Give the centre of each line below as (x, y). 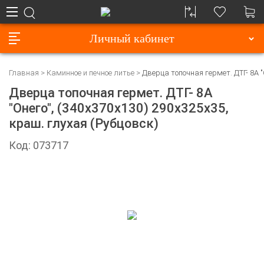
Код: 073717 (39, 146)
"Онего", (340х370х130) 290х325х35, (119, 108)
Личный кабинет (132, 38)
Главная (24, 73)
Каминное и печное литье (90, 73)
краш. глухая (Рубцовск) (84, 124)
